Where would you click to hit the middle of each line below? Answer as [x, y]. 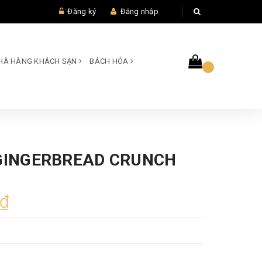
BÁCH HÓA [110, 61]
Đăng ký [82, 11]
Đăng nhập [139, 11]
